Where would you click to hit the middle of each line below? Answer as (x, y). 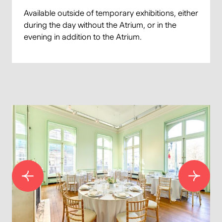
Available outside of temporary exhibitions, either (111, 13)
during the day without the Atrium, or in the (100, 25)
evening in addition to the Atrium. (83, 37)
